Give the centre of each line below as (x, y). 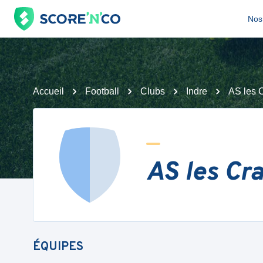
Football (102, 91)
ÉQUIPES (58, 247)
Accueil (48, 91)
